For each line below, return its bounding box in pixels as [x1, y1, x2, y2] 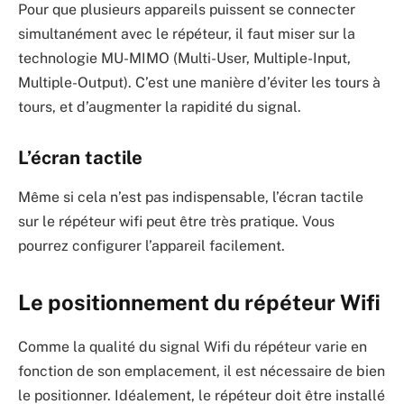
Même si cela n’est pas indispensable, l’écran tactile [18, 188, 363, 207]
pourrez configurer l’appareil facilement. [18, 237, 285, 255]
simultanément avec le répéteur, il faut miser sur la [18, 25, 355, 43]
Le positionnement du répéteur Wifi [18, 289, 381, 316]
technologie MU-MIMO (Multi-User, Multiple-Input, [18, 50, 351, 68]
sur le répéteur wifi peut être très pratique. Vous [18, 213, 335, 231]
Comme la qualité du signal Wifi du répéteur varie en [18, 338, 367, 356]
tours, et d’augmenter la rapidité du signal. [18, 98, 301, 116]
